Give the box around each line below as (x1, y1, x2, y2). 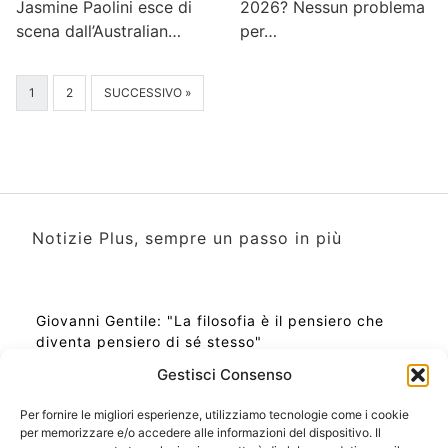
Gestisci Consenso (156, 365, 292, 384)
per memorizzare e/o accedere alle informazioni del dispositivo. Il (20, 425, 381, 440)
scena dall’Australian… (16, 21, 181, 41)
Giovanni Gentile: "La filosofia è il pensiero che (36, 312, 384, 329)
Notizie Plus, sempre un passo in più (32, 228, 342, 248)
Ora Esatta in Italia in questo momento (36, 426, 322, 443)
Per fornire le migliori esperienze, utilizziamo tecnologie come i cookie (20, 407, 409, 422)
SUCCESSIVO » (104, 85, 191, 100)
